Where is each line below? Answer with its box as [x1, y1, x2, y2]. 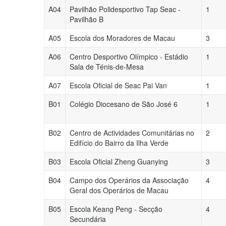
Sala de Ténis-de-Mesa [70, 62, 144, 72]
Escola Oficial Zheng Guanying [70, 156, 168, 166]
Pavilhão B [70, 14, 103, 24]
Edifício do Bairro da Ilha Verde [70, 138, 168, 148]
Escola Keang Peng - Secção [70, 204, 162, 214]
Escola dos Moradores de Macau [70, 33, 175, 43]
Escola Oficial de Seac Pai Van [70, 80, 167, 90]
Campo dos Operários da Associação [70, 175, 189, 185]
